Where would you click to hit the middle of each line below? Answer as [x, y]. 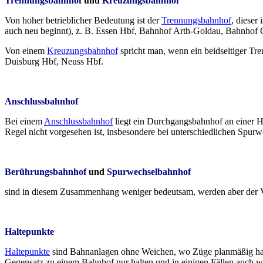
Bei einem [24, 121]
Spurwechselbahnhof [149, 171]
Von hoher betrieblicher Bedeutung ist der [83, 20]
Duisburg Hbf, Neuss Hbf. [54, 61]
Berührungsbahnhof [45, 171]
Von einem [26, 50]
